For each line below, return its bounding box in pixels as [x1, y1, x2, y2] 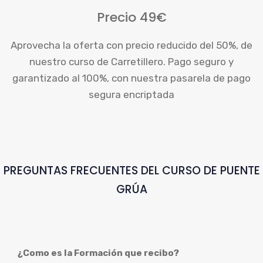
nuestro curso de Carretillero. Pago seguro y [29, 56, 234, 68]
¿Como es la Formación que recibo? [18, 248, 179, 258]
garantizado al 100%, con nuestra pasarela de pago [12, 72, 251, 84]
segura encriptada [89, 89, 174, 100]
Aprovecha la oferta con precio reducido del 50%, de [11, 39, 252, 51]
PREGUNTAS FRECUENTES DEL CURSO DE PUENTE [3, 163, 260, 178]
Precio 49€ [96, 8, 167, 26]
